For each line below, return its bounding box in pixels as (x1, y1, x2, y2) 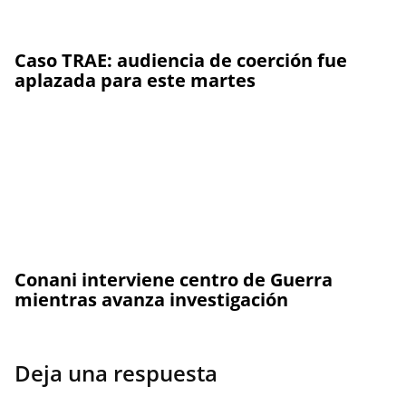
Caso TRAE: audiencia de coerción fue (14, 48, 347, 72)
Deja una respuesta (14, 358, 217, 388)
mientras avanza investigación (14, 287, 288, 312)
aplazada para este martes (14, 68, 256, 92)
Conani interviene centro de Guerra (14, 267, 333, 292)
